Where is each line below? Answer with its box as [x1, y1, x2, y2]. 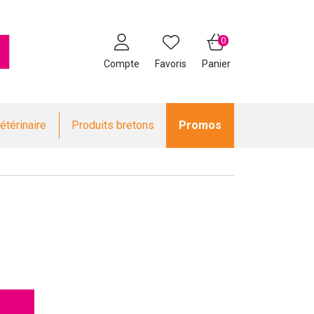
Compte [104, 58, 139, 69]
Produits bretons [71, 118, 154, 132]
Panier [202, 58, 231, 69]
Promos [179, 118, 222, 132]
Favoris [155, 58, 186, 69]
